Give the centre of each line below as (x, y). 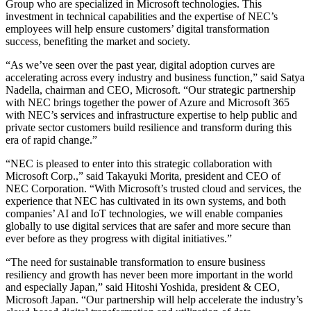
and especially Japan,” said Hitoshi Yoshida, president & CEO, (143, 287)
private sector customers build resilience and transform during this (149, 128)
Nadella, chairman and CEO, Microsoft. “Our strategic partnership (151, 90)
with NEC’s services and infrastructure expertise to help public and (151, 115)
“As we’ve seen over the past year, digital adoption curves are (140, 65)
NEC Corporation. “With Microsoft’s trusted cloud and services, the (153, 189)
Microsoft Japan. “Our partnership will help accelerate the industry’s (154, 300)
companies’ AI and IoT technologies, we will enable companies (144, 214)
